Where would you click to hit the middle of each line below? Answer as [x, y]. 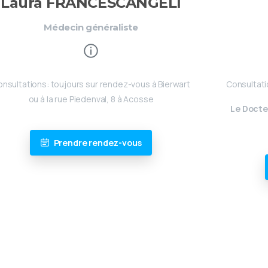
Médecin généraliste [91, 27]
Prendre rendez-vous [98, 142]
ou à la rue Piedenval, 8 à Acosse [91, 99]
